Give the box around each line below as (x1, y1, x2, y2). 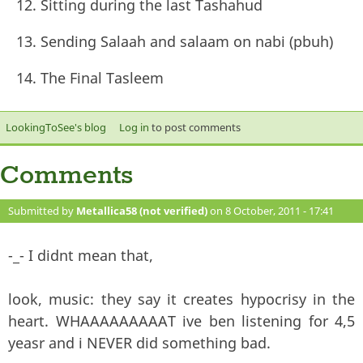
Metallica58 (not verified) (76, 203, 207, 218)
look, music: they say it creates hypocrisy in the (8, 288, 355, 309)
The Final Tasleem (41, 67, 164, 88)
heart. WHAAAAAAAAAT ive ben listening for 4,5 (8, 310, 355, 331)
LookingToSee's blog (5, 119, 106, 135)
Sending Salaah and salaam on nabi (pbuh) (41, 31, 333, 51)
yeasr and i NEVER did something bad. (8, 332, 271, 352)
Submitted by (8, 203, 76, 218)
